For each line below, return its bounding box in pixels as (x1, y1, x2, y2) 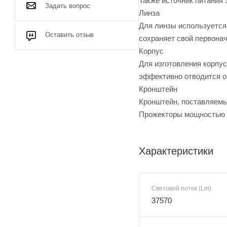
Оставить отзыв (45, 31, 94, 39)
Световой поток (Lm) (152, 184, 211, 192)
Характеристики (139, 145, 213, 157)
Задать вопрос (45, 2, 90, 10)
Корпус (139, 46, 164, 55)
